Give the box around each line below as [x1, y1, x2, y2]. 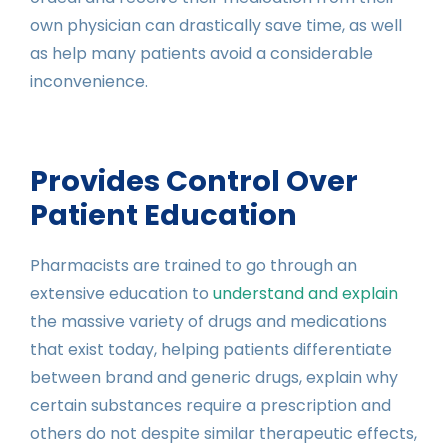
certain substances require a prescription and [30, 393, 391, 417]
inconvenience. [30, 69, 148, 93]
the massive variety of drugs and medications [30, 309, 387, 333]
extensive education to [30, 281, 213, 305]
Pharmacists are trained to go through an [30, 253, 357, 277]
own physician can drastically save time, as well [30, 13, 402, 37]
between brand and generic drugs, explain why [30, 365, 398, 389]
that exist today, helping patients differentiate [30, 337, 392, 361]
